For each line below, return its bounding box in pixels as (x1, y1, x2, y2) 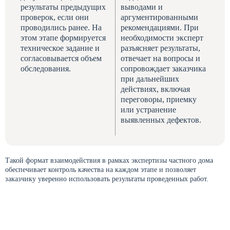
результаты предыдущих (21, 3, 106, 11)
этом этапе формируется (21, 33, 106, 42)
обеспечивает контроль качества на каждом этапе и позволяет (5, 166, 196, 174)
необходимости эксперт (121, 33, 203, 42)
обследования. (21, 64, 71, 73)
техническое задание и (21, 44, 100, 52)
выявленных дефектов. (121, 116, 201, 124)
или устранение (121, 105, 176, 114)
